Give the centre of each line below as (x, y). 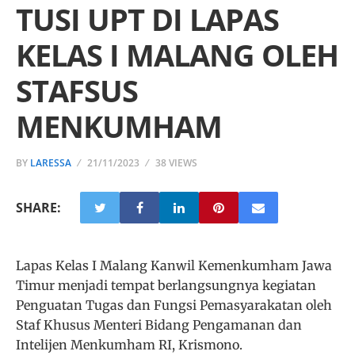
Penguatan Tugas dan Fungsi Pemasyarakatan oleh (174, 305)
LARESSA (51, 163)
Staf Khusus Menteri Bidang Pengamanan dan (159, 325)
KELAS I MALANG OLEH (177, 55)
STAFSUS (77, 90)
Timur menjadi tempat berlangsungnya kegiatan (166, 285)
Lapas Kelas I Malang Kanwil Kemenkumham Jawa (174, 265)
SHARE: (38, 208)
